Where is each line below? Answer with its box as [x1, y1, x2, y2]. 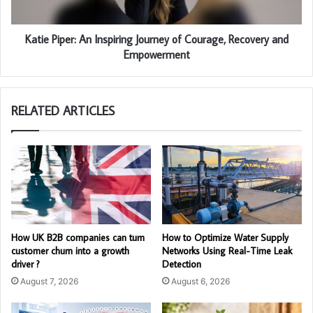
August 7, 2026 [20, 276, 78, 287]
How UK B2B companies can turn [11, 231, 145, 245]
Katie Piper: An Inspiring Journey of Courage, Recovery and [24, 32, 289, 47]
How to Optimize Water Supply [162, 231, 289, 245]
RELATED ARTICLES [11, 103, 115, 119]
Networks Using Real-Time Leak [162, 245, 292, 258]
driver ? [11, 258, 40, 271]
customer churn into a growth [11, 245, 129, 258]
